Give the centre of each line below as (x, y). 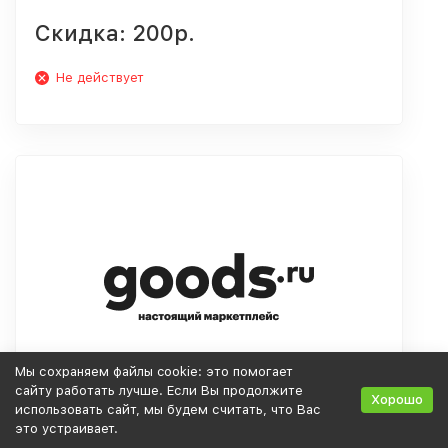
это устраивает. (66, 428)
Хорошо (397, 399)
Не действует (100, 77)
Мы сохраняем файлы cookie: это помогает (154, 371)
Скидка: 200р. (115, 33)
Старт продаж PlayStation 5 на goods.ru (182, 430)
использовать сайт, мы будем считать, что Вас (168, 409)
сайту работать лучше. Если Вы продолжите (159, 390)
